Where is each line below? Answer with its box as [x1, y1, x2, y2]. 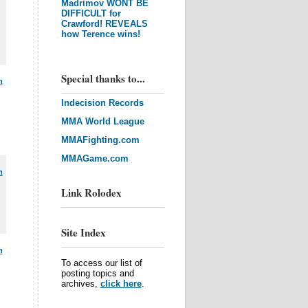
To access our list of [60, 258, 142, 268]
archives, [60, 278, 100, 289]
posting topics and [60, 268, 134, 278]
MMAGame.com [60, 153, 129, 164]
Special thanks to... [60, 71, 145, 86]
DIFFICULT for [60, 8, 121, 19]
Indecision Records [60, 98, 144, 108]
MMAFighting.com [60, 135, 140, 145]
